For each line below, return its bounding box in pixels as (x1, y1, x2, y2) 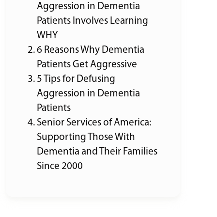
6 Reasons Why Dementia (37, 45, 144, 55)
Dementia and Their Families (37, 146, 157, 157)
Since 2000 (37, 161, 83, 171)
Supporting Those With (37, 132, 135, 142)
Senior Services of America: (37, 117, 151, 128)
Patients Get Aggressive (37, 59, 137, 70)
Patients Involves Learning (37, 15, 148, 26)
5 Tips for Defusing (37, 74, 115, 84)
